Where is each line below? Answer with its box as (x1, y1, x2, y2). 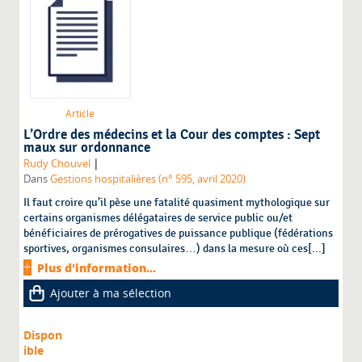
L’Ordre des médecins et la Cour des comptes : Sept (23, 127, 321, 144)
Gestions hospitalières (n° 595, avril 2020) (50, 172, 246, 187)
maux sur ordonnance (23, 140, 151, 157)
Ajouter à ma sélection (50, 285, 172, 301)
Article (65, 107, 95, 121)
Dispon (23, 327, 63, 343)
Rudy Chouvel (23, 157, 91, 171)
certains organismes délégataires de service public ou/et (23, 211, 293, 225)
